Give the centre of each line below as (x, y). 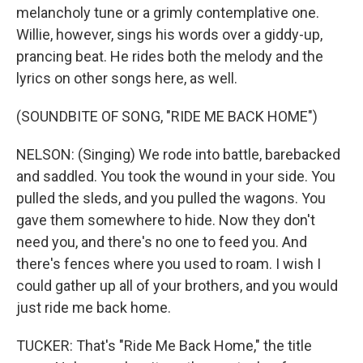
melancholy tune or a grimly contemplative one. (168, 12)
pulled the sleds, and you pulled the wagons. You (171, 198)
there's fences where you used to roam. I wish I (169, 263)
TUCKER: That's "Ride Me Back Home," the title (164, 345)
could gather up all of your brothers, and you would (177, 285)
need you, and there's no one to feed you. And (162, 241)
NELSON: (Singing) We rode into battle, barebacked (178, 154)
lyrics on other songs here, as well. (127, 78)
